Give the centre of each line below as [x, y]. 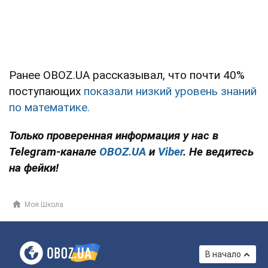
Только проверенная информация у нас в [114, 136]
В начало [223, 255]
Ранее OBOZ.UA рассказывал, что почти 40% [127, 75]
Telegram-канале [53, 152]
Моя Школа [44, 205]
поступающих [46, 92]
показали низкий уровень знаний [170, 92]
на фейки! [34, 168]
